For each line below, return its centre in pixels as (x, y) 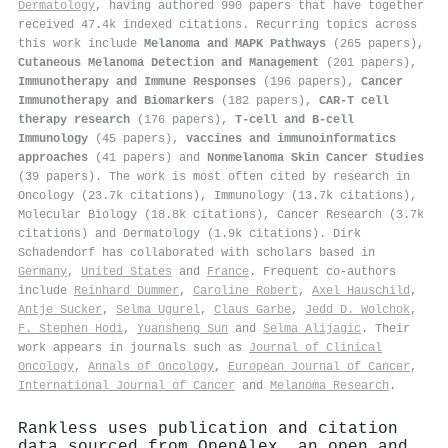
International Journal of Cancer (126, 385)
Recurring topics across (336, 24)
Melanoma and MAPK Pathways (235, 43)
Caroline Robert (245, 290)
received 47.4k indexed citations (130, 24)
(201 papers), (368, 62)
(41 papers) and (147, 157)
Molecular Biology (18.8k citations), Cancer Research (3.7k (221, 214)
